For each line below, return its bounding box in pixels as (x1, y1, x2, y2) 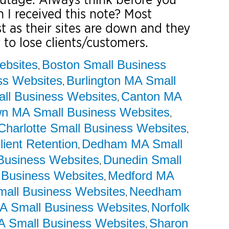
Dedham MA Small (82, 137, 183, 151)
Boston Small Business (42, 58, 167, 72)
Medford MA (108, 169, 175, 182)
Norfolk (151, 200, 190, 214)
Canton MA (121, 89, 182, 103)
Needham (129, 185, 181, 198)
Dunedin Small (103, 153, 182, 167)
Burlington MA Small (66, 74, 176, 87)
